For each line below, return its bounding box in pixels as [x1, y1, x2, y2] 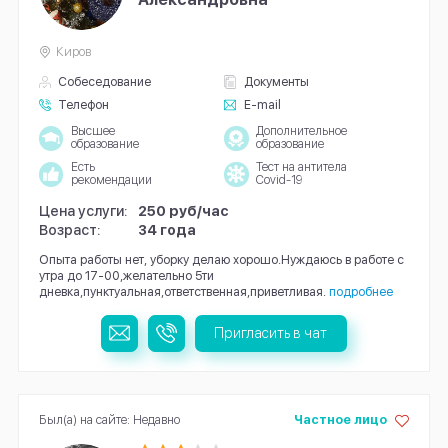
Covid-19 [255, 173, 302, 188]
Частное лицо [293, 411, 387, 427]
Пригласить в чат [214, 324, 328, 342]
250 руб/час [138, 201, 230, 219]
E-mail [243, 97, 281, 112]
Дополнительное [255, 124, 347, 139]
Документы [243, 73, 309, 89]
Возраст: [38, 221, 101, 239]
